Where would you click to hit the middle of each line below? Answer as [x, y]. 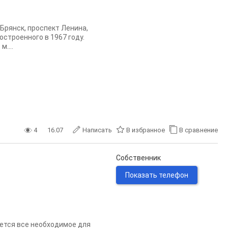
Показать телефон [157, 175]
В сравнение [198, 130]
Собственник [138, 158]
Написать [97, 130]
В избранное [146, 130]
